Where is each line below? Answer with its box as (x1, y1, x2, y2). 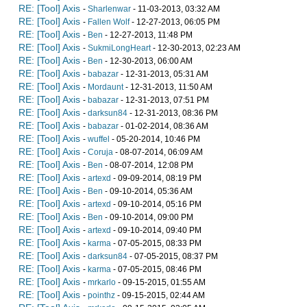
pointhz (88, 290, 115, 300)
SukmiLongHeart (88, 42, 151, 53)
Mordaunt (88, 82, 123, 92)
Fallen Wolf (88, 16, 130, 27)
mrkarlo (88, 277, 116, 287)
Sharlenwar (88, 3, 131, 14)
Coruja (88, 147, 113, 157)
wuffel (88, 134, 110, 144)
